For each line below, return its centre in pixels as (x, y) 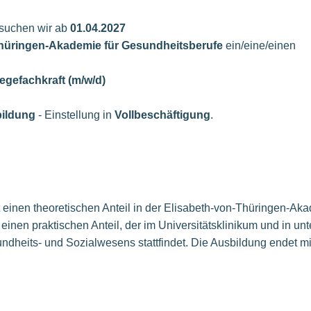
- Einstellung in (75, 115)
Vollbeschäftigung (162, 115)
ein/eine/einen (259, 46)
